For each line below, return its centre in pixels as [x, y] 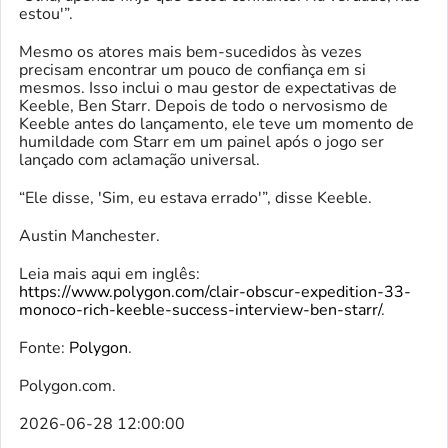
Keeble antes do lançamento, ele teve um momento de [216, 123]
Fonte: [44, 347]
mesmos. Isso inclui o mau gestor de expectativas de [208, 87]
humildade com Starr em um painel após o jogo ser [201, 141]
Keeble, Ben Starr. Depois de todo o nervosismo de [203, 105]
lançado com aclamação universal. [139, 159]
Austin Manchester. [89, 235]
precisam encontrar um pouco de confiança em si [192, 69]
